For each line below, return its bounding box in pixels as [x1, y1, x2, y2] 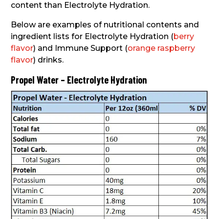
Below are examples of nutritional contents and [11, 20, 199, 29]
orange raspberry [128, 43, 196, 53]
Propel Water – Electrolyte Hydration [11, 73, 147, 86]
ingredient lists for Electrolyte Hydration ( [11, 31, 174, 41]
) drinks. [33, 55, 64, 65]
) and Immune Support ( [33, 43, 128, 53]
